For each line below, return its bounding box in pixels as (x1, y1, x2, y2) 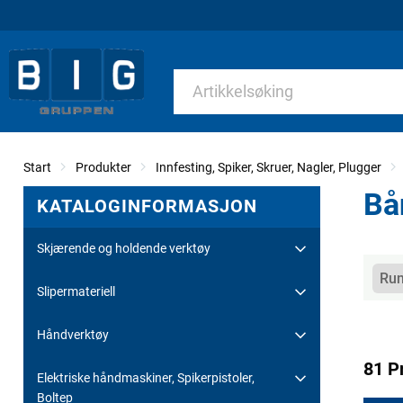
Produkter (76, 159, 131, 175)
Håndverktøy (37, 327, 109, 342)
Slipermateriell (37, 283, 115, 299)
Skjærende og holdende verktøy (37, 240, 210, 255)
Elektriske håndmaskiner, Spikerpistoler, (37, 370, 255, 385)
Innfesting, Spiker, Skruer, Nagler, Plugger (156, 159, 381, 175)
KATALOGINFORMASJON (37, 194, 257, 217)
